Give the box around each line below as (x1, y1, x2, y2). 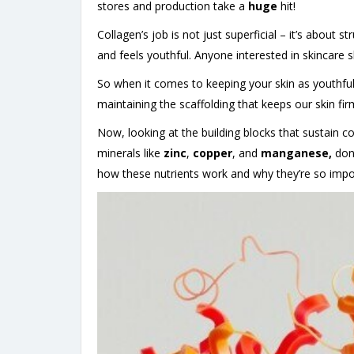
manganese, (261, 145, 332, 160)
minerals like (97, 145, 164, 160)
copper (193, 145, 232, 160)
